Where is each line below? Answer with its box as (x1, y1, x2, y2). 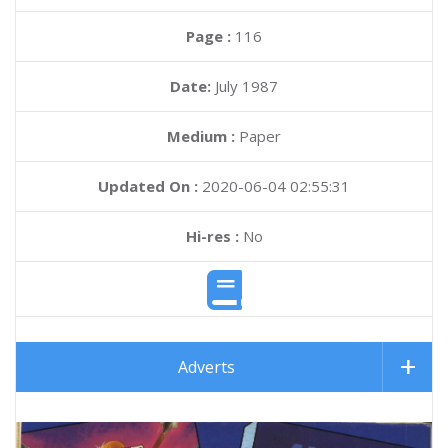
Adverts (178, 356, 235, 379)
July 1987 (215, 76, 278, 96)
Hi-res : (185, 226, 239, 246)
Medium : (167, 126, 235, 146)
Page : (186, 26, 235, 46)
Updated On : (98, 176, 198, 196)
